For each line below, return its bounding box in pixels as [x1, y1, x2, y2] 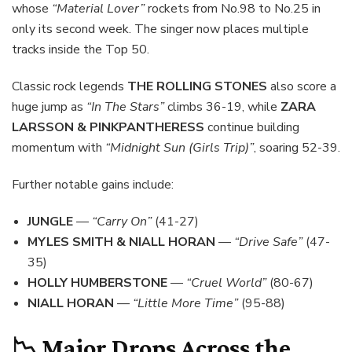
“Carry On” [92, 213, 152, 231]
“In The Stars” [86, 98, 164, 116]
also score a [267, 78, 336, 96]
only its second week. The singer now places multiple [12, 20, 309, 38]
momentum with [12, 139, 105, 157]
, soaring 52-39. [254, 139, 340, 157]
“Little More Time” [133, 295, 238, 313]
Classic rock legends [12, 78, 127, 96]
